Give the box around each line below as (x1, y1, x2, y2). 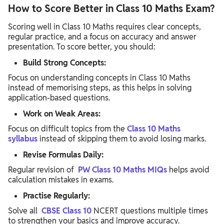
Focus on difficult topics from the (8, 123, 127, 134)
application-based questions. (8, 92, 110, 103)
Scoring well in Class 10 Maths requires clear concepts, (8, 21, 201, 32)
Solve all (8, 205, 41, 216)
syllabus (8, 133, 37, 144)
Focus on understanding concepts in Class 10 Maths (8, 72, 190, 83)
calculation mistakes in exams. (8, 174, 113, 185)
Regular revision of (8, 164, 78, 175)
